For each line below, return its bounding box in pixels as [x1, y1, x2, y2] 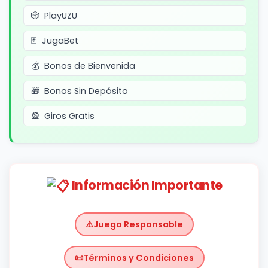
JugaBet [42, 35, 78, 47]
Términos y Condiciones [83, 252, 194, 264]
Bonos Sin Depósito [44, 85, 128, 97]
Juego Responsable [93, 218, 183, 231]
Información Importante [69, 176, 223, 194]
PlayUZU [44, 10, 77, 22]
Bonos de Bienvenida [44, 60, 135, 72]
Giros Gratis [44, 110, 95, 122]
